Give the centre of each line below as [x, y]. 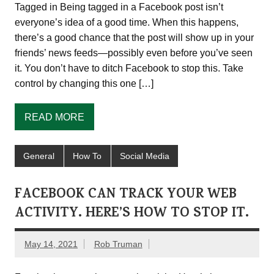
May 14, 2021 [51, 244]
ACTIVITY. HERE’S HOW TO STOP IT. [132, 214]
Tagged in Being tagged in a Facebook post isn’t [119, 7]
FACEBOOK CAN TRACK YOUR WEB [126, 195]
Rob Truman [118, 244]
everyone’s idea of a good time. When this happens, [127, 22]
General [39, 156]
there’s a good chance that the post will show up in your [134, 37]
